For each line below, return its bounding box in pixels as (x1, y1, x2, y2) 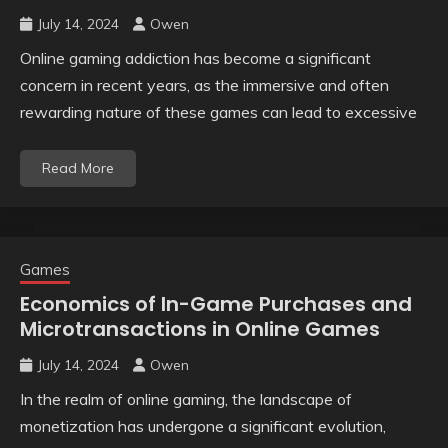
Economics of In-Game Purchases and (20, 290, 412, 319)
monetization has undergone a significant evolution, (20, 416, 386, 437)
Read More (42, 159, 114, 178)
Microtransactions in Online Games (20, 315, 380, 344)
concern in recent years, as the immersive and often (20, 75, 389, 96)
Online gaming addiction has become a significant (20, 48, 371, 69)
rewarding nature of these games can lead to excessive (20, 102, 417, 123)
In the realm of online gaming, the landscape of (20, 389, 352, 410)
